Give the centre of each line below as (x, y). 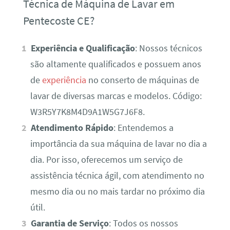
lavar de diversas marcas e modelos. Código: (116, 96)
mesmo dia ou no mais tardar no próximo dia (117, 192)
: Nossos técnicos (169, 49)
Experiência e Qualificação (83, 49)
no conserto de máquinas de (142, 80)
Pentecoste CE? (59, 21)
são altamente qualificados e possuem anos (116, 64)
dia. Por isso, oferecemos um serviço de (106, 160)
